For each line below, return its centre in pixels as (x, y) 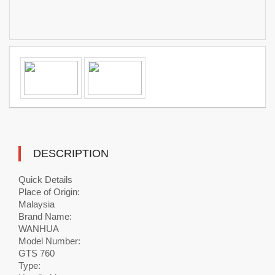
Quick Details (45, 180)
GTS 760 (37, 253)
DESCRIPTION (71, 153)
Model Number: (49, 241)
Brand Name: (45, 216)
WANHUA (39, 229)
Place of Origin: (49, 192)
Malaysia (37, 204)
